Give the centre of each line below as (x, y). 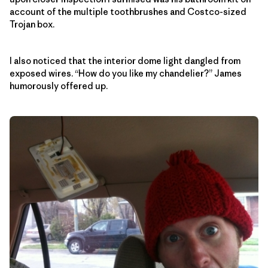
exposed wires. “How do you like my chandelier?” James (126, 73)
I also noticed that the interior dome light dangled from (125, 60)
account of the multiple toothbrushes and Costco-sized (128, 11)
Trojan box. (32, 24)
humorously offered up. (59, 86)
